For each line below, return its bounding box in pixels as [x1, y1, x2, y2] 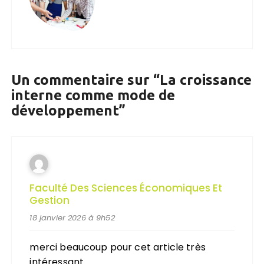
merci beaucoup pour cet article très [29, 240, 206, 254]
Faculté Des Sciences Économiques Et [29, 180, 223, 195]
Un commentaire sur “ [11, 71, 160, 88]
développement [11, 102, 120, 118]
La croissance [160, 71, 252, 88]
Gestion [29, 193, 70, 207]
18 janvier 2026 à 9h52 [29, 212, 115, 223]
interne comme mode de [11, 87, 176, 103]
